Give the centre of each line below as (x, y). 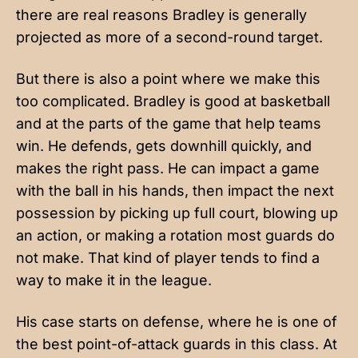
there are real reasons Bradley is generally (161, 14)
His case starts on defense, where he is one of (177, 321)
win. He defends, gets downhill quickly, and (164, 145)
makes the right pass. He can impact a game (168, 168)
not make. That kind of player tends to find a (168, 257)
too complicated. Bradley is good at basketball (173, 101)
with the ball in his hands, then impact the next (175, 190)
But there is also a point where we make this (168, 78)
